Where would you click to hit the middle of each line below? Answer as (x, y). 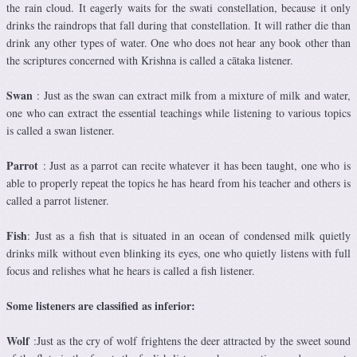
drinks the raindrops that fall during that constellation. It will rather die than (178, 25)
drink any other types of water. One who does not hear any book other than (178, 43)
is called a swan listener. (61, 131)
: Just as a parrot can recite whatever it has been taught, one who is (194, 166)
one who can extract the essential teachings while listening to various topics (178, 113)
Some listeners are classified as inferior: (101, 306)
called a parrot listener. (58, 201)
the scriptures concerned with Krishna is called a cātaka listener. (150, 61)
